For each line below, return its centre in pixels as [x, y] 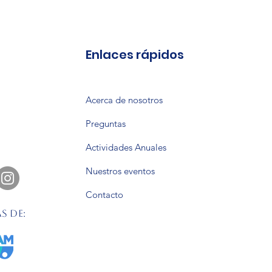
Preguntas [106, 124]
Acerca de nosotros [124, 100]
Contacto [104, 195]
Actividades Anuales [126, 147]
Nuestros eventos [120, 171]
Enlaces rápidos [135, 55]
